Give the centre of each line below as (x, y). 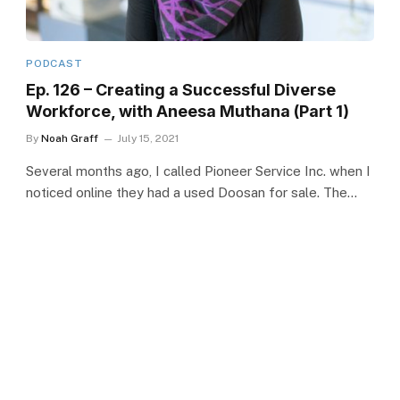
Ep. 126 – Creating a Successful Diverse (181, 89)
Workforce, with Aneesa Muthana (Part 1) (188, 111)
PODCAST (54, 63)
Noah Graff (70, 138)
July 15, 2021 (148, 138)
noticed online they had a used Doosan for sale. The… (192, 192)
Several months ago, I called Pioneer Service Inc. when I (199, 171)
